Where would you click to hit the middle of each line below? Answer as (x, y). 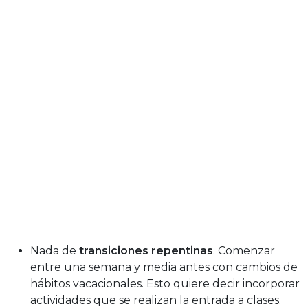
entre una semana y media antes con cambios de (164, 267)
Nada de (55, 251)
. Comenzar (244, 251)
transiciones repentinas (146, 251)
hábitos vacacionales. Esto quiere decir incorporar (165, 284)
